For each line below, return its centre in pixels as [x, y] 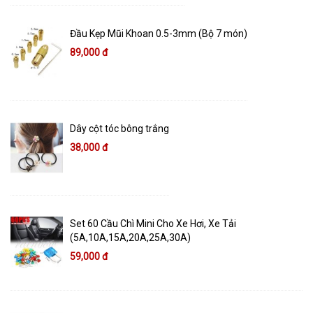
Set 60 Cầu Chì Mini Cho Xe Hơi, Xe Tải [153, 224]
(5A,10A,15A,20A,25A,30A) [130, 238]
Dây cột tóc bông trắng [119, 129]
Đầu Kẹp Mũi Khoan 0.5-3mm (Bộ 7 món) [159, 34]
